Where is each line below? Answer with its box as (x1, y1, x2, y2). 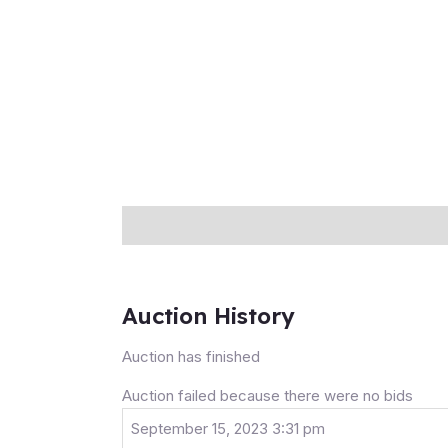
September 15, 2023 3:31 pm (131, 419, 325, 439)
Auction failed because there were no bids (122, 386, 413, 406)
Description (122, 215, 209, 235)
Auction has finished (122, 347, 260, 367)
